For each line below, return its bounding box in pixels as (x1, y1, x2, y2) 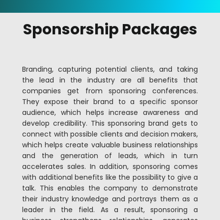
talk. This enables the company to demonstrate (22, 183, 198, 193)
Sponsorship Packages (23, 19, 197, 40)
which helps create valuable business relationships (22, 140, 198, 150)
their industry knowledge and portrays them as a (22, 194, 198, 204)
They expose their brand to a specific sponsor (22, 97, 198, 107)
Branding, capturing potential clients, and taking (22, 64, 198, 74)
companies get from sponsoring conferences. (22, 86, 198, 96)
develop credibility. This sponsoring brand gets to (22, 118, 198, 128)
